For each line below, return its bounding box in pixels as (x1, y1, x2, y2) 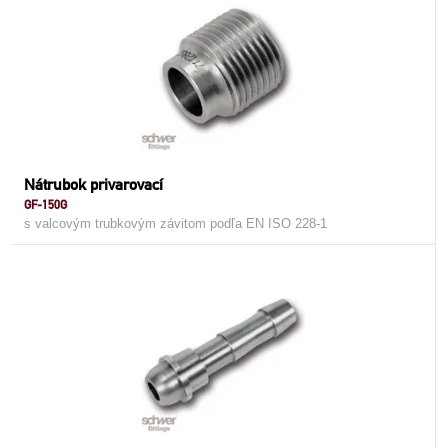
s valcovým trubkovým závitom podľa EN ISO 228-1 (24, 216, 327, 231)
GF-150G (24, 197, 67, 212)
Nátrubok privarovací (24, 175, 163, 194)
